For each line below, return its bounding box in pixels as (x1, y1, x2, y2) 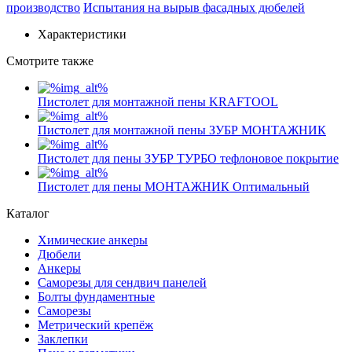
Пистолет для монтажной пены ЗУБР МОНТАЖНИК (38, 123, 326, 137)
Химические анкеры (38, 233, 148, 247)
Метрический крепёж (38, 317, 153, 332)
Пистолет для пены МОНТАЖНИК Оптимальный (38, 179, 310, 193)
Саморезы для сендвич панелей (38, 275, 207, 289)
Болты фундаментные (38, 289, 155, 303)
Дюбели (38, 247, 81, 261)
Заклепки (38, 332, 88, 346)
